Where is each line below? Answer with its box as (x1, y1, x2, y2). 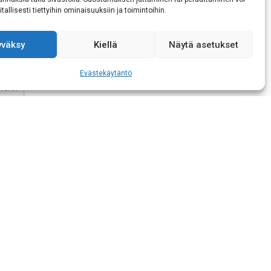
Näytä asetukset (169, 39, 239, 50)
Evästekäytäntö (79, 69, 132, 77)
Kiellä (94, 39, 118, 50)
